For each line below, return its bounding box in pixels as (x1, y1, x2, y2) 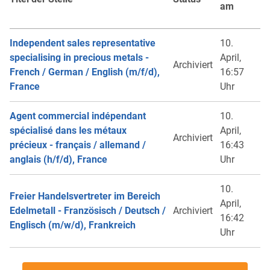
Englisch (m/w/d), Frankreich (10, 219, 136, 231)
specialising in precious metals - (10, 51, 149, 63)
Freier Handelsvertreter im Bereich (10, 190, 160, 202)
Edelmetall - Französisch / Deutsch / (10, 204, 166, 216)
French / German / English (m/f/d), (10, 66, 160, 78)
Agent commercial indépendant (10, 110, 146, 122)
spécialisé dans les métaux (10, 124, 127, 136)
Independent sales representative (10, 37, 155, 49)
